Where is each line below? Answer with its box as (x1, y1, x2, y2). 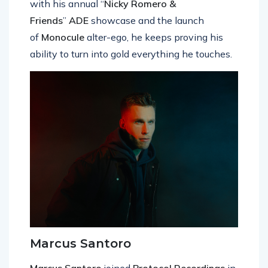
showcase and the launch (89, 27, 204, 39)
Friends (30, 27, 63, 39)
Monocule (41, 44, 84, 56)
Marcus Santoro (30, 249, 131, 264)
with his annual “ (30, 10, 104, 23)
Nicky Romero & (104, 10, 176, 23)
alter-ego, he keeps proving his (84, 44, 223, 56)
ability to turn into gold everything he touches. (30, 60, 232, 73)
